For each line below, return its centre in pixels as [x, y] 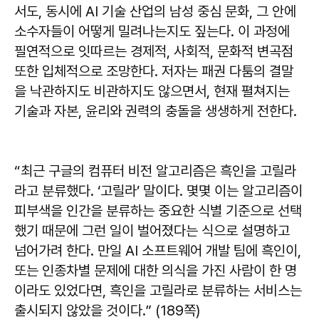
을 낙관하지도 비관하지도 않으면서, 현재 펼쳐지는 [152, 91]
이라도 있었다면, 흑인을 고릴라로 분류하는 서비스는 [158, 290]
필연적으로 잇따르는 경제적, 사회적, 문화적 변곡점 [154, 51]
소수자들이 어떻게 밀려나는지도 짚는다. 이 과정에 [152, 31]
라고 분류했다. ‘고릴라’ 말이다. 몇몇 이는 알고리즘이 [158, 190]
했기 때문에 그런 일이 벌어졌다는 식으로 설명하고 [152, 230]
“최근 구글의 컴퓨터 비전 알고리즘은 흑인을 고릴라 [155, 171]
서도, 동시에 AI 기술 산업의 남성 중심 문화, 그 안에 [155, 11]
